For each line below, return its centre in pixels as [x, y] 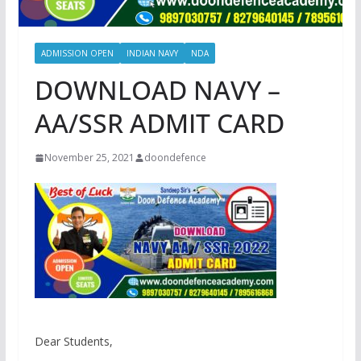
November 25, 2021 [89, 158]
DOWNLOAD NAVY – [157, 90]
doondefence [175, 158]
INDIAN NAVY [152, 54]
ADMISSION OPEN [77, 54]
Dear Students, [73, 342]
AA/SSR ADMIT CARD [159, 123]
